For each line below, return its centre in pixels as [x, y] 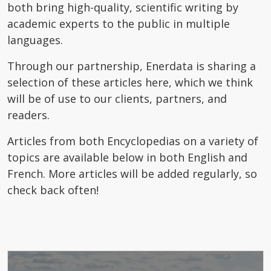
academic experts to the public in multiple [119, 24]
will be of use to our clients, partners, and [117, 99]
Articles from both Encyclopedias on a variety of [133, 141]
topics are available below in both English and [127, 157]
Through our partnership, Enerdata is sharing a [132, 66]
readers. [28, 115]
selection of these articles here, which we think [130, 82]
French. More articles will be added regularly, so [132, 174]
